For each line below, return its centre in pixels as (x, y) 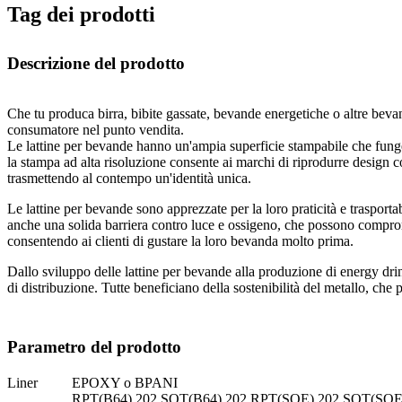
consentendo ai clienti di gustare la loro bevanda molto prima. (180, 240)
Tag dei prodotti (81, 14)
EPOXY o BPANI (125, 382)
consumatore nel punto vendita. (96, 129)
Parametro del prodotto (94, 346)
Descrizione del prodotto (96, 63)
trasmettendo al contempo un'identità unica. (129, 178)
